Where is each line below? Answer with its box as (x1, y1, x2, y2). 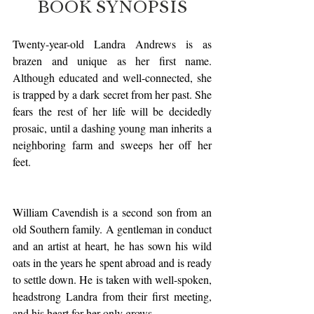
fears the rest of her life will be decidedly (13, 104, 212, 119)
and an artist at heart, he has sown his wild (13, 238, 212, 254)
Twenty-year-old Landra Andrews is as (13, 36, 212, 52)
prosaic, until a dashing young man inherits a (13, 121, 212, 136)
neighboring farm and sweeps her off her (13, 137, 212, 153)
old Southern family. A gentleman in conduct (13, 221, 212, 237)
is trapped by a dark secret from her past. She (13, 87, 212, 102)
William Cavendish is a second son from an (13, 205, 212, 220)
